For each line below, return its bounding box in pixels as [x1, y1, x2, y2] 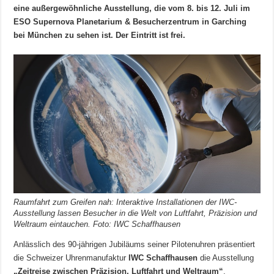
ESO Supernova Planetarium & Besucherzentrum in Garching [13, 17, 247, 26]
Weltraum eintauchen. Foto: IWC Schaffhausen [13, 220, 181, 229]
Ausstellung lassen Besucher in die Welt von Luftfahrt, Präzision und [13, 209, 257, 218]
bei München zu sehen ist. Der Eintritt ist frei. [13, 31, 186, 40]
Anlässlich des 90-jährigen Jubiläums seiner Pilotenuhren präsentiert [13, 240, 256, 250]
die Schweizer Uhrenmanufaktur [13, 253, 129, 263]
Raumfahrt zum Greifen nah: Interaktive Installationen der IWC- [13, 198, 237, 207]
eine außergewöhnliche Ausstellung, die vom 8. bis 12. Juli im [13, 4, 251, 13]
